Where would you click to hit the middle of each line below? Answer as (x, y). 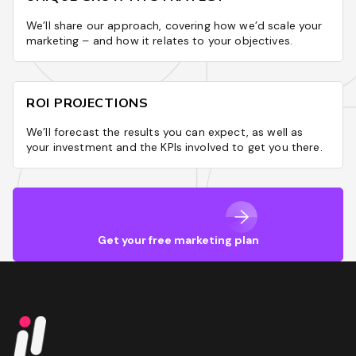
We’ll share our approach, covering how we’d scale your (174, 25)
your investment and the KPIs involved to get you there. (174, 147)
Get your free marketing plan (178, 240)
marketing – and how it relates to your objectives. (160, 40)
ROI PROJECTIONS (87, 103)
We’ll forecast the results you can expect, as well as (165, 132)
